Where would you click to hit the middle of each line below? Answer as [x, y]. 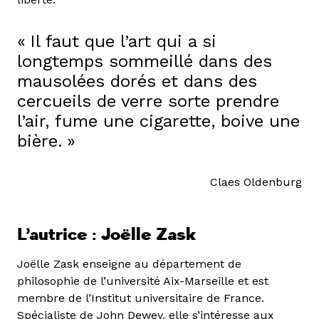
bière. [40, 141]
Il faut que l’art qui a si [123, 41]
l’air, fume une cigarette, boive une [158, 121]
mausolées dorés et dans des [137, 81]
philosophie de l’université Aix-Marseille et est [143, 281]
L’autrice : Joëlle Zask [106, 234]
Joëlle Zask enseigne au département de [129, 263]
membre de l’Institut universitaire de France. [141, 298]
